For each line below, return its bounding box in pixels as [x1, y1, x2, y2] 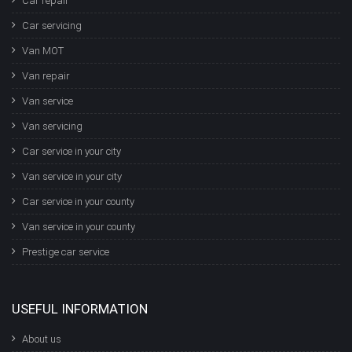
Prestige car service [22, 245, 109, 258]
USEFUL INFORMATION [12, 300, 148, 317]
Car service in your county [22, 195, 134, 207]
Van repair [22, 69, 70, 82]
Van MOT [22, 44, 64, 57]
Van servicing [22, 119, 82, 132]
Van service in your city [22, 170, 122, 182]
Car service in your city [22, 145, 121, 157]
